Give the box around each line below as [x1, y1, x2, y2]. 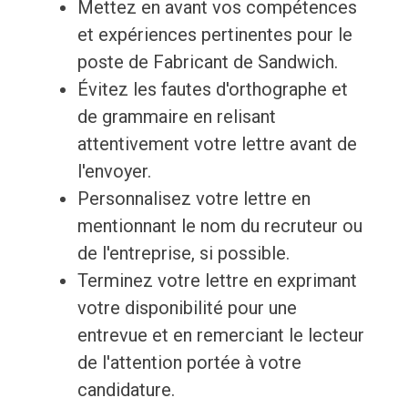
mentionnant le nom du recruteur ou [76, 215, 362, 238]
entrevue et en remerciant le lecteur [76, 324, 364, 347]
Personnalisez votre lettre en [76, 188, 311, 210]
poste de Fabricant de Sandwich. [76, 51, 338, 74]
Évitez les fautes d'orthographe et [76, 78, 348, 101]
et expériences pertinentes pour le [76, 24, 352, 46]
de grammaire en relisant [76, 106, 276, 128]
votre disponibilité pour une [76, 297, 297, 320]
